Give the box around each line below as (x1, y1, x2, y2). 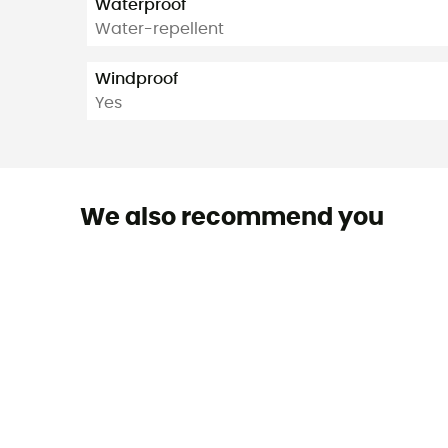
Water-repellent (95, 21, 224, 38)
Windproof (95, 70, 178, 87)
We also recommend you (79, 205, 384, 230)
